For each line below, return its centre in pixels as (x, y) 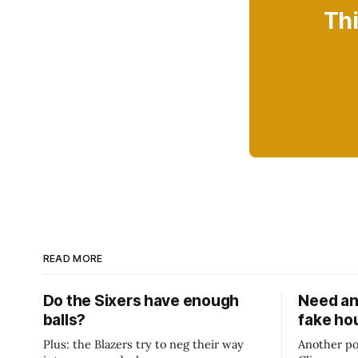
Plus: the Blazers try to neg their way (143, 344)
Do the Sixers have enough (141, 300)
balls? (64, 320)
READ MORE (73, 258)
